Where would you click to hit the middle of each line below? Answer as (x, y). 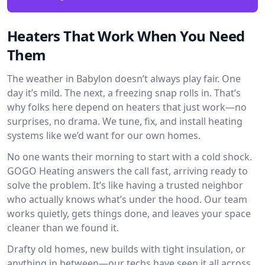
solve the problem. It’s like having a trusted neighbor (125, 185)
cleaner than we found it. (63, 228)
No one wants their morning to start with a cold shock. (130, 157)
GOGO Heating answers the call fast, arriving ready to (127, 171)
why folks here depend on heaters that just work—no (127, 107)
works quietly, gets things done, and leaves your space (129, 214)
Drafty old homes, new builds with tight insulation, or (126, 249)
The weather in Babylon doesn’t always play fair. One (124, 79)
